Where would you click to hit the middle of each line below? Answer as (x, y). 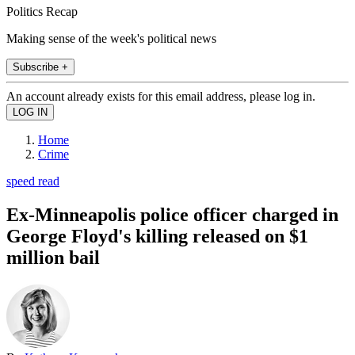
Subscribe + (40, 67)
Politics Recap (42, 11)
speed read (33, 181)
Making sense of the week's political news (111, 38)
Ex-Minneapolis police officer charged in (172, 214)
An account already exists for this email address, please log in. (161, 96)
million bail (53, 257)
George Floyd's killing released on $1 (157, 236)
